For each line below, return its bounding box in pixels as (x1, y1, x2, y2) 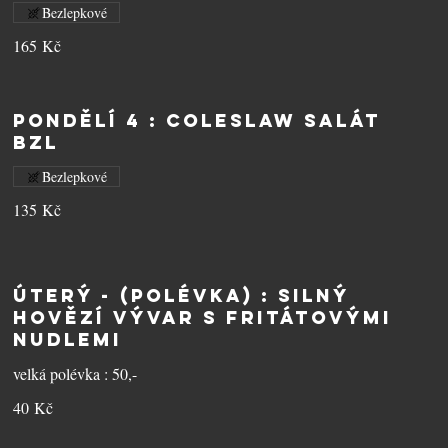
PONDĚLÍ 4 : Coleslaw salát (13, 109, 382, 132)
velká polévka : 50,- (13, 363, 138, 384)
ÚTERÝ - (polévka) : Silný (13, 284, 351, 307)
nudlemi (13, 328, 123, 351)
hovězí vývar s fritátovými (13, 306, 393, 329)
